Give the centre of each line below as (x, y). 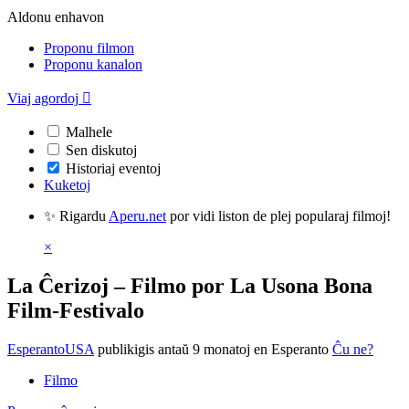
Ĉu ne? (353, 349)
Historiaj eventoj (113, 168)
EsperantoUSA (51, 349)
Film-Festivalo (76, 310)
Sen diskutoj (101, 150)
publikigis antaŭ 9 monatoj (174, 349)
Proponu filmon (89, 48)
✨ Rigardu (76, 216)
